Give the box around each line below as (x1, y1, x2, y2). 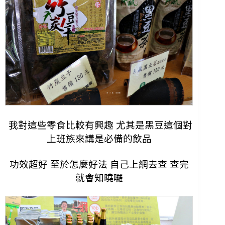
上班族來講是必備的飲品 (46, 133, 152, 144)
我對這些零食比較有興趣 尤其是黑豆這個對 (6, 120, 192, 131)
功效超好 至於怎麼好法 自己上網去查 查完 (9, 159, 189, 170)
